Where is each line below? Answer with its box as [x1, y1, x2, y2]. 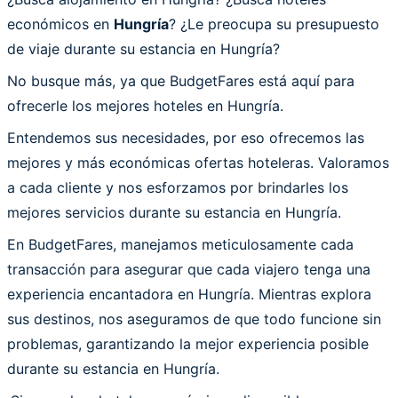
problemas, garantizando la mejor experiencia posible [7, 334, 369, 353]
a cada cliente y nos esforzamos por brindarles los [7, 178, 348, 196]
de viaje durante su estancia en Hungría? [7, 39, 280, 58]
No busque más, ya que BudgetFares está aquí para [7, 71, 354, 90]
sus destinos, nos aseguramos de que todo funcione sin [7, 309, 381, 328]
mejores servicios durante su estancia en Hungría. [7, 203, 341, 221]
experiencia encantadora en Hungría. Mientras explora [7, 284, 371, 303]
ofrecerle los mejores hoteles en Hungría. [7, 96, 283, 115]
